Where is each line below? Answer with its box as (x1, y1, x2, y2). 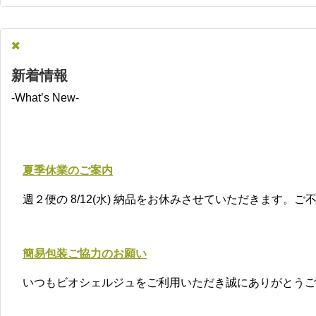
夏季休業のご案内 (23, 164, 113, 177)
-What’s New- (11, 91, 79, 104)
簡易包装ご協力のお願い (23, 247, 147, 260)
